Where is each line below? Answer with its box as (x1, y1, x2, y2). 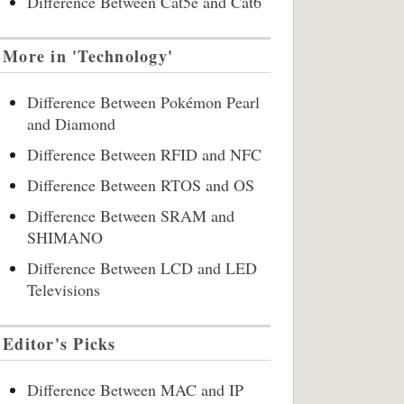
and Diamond (27, 113, 115, 134)
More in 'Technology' (3, 44, 174, 68)
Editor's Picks (3, 332, 116, 355)
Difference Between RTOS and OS (27, 174, 254, 196)
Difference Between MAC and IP (27, 379, 243, 400)
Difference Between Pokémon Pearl (27, 91, 260, 113)
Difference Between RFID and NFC (27, 143, 262, 165)
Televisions (27, 279, 100, 300)
